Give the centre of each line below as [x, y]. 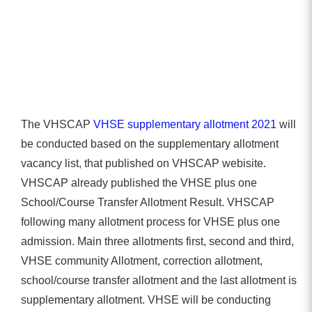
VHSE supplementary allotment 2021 [185, 124]
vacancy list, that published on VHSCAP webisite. [143, 163]
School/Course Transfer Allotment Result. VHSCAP [148, 202]
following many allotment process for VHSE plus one [150, 221]
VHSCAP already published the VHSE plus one [139, 182]
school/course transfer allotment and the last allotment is [159, 280]
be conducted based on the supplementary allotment [150, 143]
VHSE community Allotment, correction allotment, [142, 260]
